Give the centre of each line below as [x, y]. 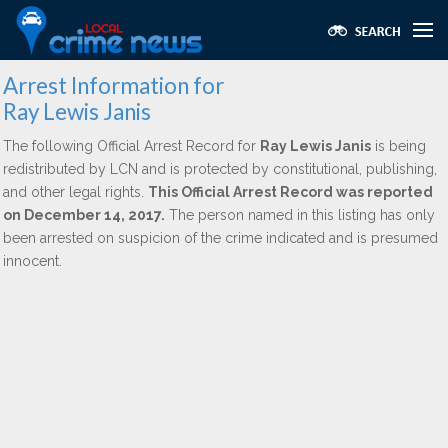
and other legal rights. [75, 192]
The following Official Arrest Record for [131, 146]
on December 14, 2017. [84, 215]
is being [398, 146]
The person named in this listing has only [300, 215]
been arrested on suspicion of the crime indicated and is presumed [220, 238]
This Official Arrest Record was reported [290, 192]
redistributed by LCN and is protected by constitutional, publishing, [220, 169]
